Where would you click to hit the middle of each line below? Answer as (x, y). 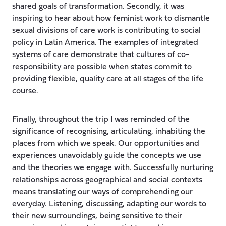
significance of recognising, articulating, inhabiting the (109, 131)
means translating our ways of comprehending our (102, 192)
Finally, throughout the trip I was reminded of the (101, 119)
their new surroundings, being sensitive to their (97, 216)
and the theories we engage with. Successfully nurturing (113, 168)
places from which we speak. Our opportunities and (106, 144)
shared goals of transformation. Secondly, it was (98, 6)
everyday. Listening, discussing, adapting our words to (109, 204)
